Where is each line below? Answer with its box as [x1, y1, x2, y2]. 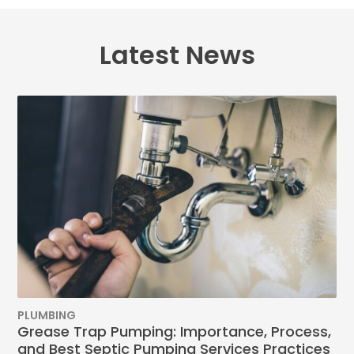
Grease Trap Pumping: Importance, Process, [17, 322, 332, 342]
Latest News [99, 37, 255, 73]
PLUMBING [17, 307, 77, 324]
